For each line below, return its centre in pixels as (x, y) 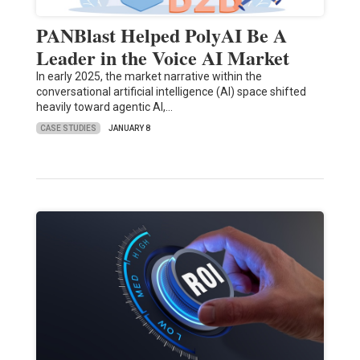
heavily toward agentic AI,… (104, 107)
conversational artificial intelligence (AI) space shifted (171, 92)
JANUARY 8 (129, 129)
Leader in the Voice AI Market (162, 58)
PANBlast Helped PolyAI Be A (161, 35)
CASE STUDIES (68, 128)
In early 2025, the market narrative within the (149, 77)
